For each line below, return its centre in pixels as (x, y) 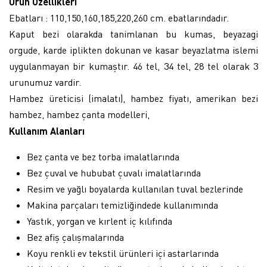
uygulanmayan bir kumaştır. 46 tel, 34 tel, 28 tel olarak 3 (133, 66)
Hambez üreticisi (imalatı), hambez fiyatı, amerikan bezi (133, 98)
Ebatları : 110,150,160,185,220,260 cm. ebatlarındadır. (119, 18)
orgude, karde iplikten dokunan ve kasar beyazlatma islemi (133, 50)
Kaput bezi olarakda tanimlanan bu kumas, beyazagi (133, 34)
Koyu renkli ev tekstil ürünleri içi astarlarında (123, 253)
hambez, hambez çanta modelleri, (79, 114)
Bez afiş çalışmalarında (77, 237)
